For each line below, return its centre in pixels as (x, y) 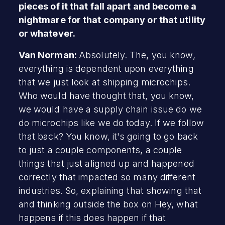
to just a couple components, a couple (100, 150)
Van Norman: (48, 55)
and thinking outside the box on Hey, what (108, 204)
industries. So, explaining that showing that (110, 190)
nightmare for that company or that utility (112, 20)
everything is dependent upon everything (106, 68)
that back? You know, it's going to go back (108, 136)
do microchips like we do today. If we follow (111, 123)
